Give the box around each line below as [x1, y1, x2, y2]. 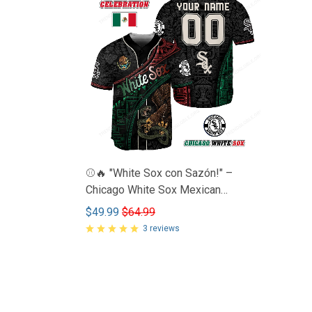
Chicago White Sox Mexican [86, 182, 221, 196]
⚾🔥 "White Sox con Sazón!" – [86, 166, 233, 180]
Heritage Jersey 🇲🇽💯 [86, 199, 201, 213]
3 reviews [143, 223, 180, 233]
